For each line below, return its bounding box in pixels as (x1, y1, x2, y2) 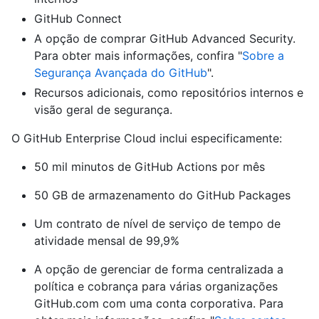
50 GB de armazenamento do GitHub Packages (34, 188, 291, 203)
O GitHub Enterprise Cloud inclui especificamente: (11, 131, 282, 146)
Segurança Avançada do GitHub (34, 66, 207, 80)
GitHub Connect (34, 11, 122, 26)
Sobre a (242, 48, 284, 63)
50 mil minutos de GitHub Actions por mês (34, 159, 265, 174)
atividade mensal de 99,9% (34, 234, 179, 249)
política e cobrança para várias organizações (34, 279, 278, 294)
